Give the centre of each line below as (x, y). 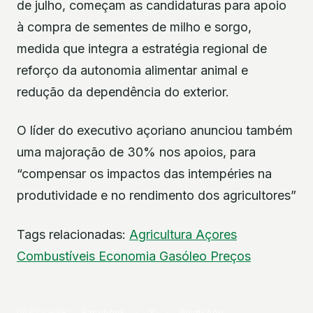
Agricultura (162, 234)
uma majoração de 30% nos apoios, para (136, 152)
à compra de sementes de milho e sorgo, (134, 27)
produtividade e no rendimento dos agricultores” (156, 196)
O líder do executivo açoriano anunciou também (155, 131)
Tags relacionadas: (73, 234)
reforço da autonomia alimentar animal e (132, 70)
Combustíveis (58, 256)
